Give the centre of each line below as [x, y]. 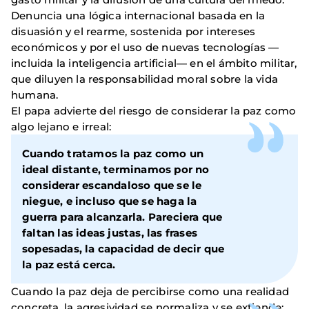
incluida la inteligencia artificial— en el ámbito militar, [154, 63]
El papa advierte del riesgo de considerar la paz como [154, 111]
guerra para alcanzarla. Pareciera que [122, 217]
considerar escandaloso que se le [112, 186]
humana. [35, 95]
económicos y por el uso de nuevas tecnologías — [145, 48]
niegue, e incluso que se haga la [110, 201]
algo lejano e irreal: [61, 127]
